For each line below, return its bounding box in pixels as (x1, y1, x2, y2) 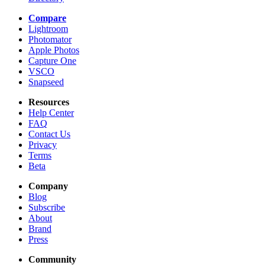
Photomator (28, 34, 72, 45)
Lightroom (28, 24, 68, 34)
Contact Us (28, 129, 70, 140)
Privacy (28, 140, 57, 150)
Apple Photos (28, 45, 79, 56)
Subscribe (28, 202, 65, 213)
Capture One (28, 56, 76, 66)
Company (28, 181, 68, 192)
